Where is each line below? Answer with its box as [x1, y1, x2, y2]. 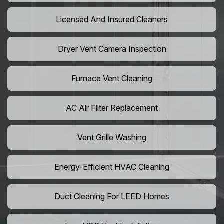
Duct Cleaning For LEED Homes [54, 191, 169, 202]
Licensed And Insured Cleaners [56, 14, 168, 25]
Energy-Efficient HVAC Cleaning [54, 162, 169, 172]
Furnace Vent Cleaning [71, 73, 152, 84]
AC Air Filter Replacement [66, 103, 158, 113]
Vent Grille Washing [77, 132, 146, 143]
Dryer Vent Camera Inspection [57, 44, 166, 54]
